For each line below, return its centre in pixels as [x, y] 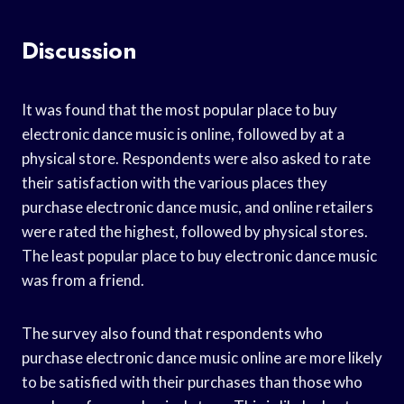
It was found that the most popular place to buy [179, 109]
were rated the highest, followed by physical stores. [195, 231]
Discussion [79, 50]
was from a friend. [83, 280]
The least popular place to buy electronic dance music [199, 255]
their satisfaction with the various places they [174, 182]
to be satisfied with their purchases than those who [192, 381]
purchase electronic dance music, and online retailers [197, 207]
